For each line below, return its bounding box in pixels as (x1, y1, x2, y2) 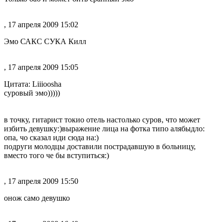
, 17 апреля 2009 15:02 (4, 20, 78, 29)
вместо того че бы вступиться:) (4, 151, 109, 160)
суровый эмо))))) (4, 89, 60, 97)
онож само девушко (4, 194, 70, 202)
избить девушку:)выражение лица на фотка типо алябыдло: (4, 124, 205, 133)
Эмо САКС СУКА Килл (4, 37, 86, 46)
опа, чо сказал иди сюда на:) (4, 133, 99, 142)
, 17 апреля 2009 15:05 (4, 63, 78, 71)
